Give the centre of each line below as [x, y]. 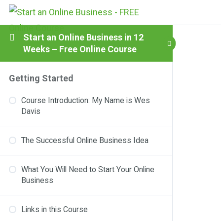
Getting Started [41, 78]
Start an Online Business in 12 [83, 37]
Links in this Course [55, 209]
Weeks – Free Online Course [80, 49]
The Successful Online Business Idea [85, 140]
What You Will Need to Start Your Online [88, 169]
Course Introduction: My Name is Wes [86, 100]
